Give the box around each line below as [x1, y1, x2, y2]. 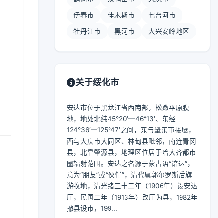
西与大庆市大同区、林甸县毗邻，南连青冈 [67, 137, 196, 145]
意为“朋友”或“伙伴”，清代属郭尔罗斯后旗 [67, 171, 192, 179]
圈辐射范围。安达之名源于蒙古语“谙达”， [67, 160, 194, 167]
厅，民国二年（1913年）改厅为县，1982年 [67, 193, 198, 201]
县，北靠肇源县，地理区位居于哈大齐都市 [67, 148, 196, 156]
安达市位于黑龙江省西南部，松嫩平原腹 [67, 104, 189, 111]
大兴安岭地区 [148, 27, 189, 35]
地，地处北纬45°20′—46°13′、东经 [67, 115, 176, 123]
